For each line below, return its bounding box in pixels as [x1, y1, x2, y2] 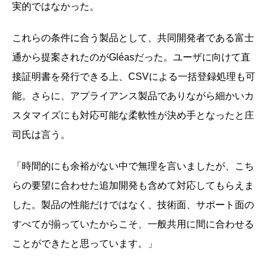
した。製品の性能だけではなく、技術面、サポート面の [12, 199, 254, 210]
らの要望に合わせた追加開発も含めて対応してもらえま [12, 180, 254, 191]
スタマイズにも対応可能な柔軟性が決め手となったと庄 [12, 109, 254, 120]
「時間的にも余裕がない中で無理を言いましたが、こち [12, 160, 254, 171]
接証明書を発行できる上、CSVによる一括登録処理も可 [12, 71, 255, 82]
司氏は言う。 [12, 129, 70, 140]
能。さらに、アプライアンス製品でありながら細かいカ [12, 90, 254, 101]
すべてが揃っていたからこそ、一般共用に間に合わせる [12, 218, 254, 229]
